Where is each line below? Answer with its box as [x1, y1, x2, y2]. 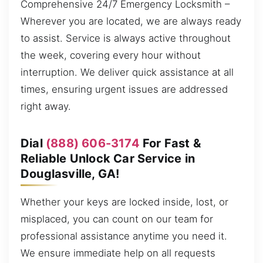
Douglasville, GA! [21, 166, 120, 181]
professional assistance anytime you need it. [21, 230, 227, 242]
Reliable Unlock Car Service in [21, 151, 195, 166]
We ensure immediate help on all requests [21, 247, 215, 259]
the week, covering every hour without [21, 49, 201, 61]
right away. [21, 100, 71, 112]
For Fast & [139, 136, 201, 150]
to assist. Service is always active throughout [21, 32, 231, 44]
